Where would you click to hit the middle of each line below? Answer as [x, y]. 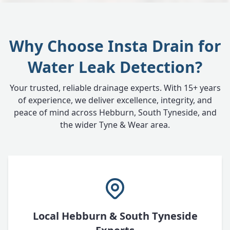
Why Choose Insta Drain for [115, 46]
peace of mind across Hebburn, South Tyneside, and [115, 112]
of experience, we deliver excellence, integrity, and [115, 100]
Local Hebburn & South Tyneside [115, 216]
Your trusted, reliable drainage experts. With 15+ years [115, 88]
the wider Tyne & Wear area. [115, 125]
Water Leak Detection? [115, 67]
